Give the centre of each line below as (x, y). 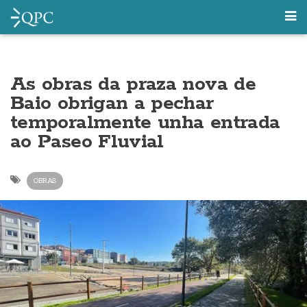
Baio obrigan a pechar (112, 103)
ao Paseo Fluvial (87, 142)
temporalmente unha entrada (145, 123)
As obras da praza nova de (133, 84)
